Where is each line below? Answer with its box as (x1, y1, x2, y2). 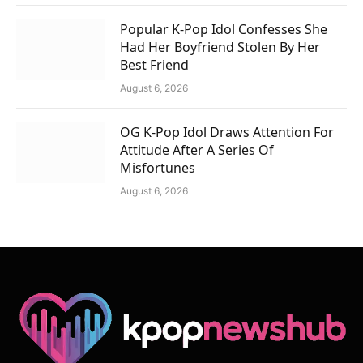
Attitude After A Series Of (120, 140, 274, 159)
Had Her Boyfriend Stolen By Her (120, 37, 320, 56)
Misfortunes (120, 158, 195, 177)
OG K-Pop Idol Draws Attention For (120, 122, 334, 141)
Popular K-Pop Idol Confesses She (120, 19, 327, 38)
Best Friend (120, 55, 189, 74)
